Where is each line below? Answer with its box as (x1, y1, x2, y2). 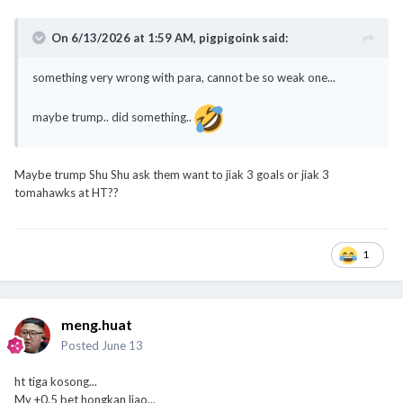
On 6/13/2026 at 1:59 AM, (51, 30, 199, 45)
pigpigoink (199, 30, 259, 45)
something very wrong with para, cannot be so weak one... (32, 69, 336, 85)
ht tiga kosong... (14, 373, 97, 389)
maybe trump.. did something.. (32, 109, 194, 124)
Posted (61, 337, 102, 353)
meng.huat (61, 315, 132, 333)
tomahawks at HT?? (14, 184, 119, 200)
